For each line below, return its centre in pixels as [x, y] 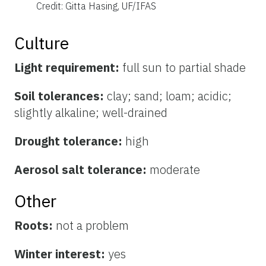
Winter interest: [61, 254]
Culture [42, 43]
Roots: [35, 225]
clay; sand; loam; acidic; [169, 96]
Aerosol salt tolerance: [82, 169]
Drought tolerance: [70, 141]
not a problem [92, 225]
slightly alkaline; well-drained [91, 112]
